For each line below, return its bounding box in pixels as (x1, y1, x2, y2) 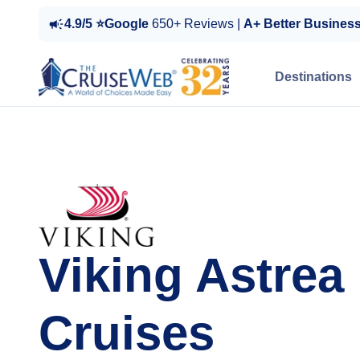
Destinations (275, 70, 352, 84)
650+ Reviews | (152, 17, 243, 31)
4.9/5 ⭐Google (64, 17, 152, 31)
